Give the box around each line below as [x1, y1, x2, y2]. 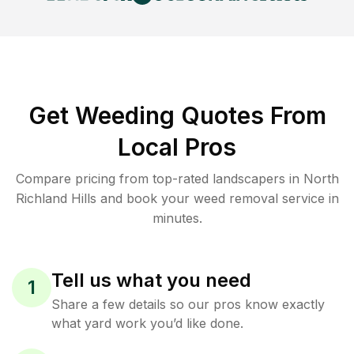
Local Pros [118, 133, 236, 161]
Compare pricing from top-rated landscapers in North [15, 171, 339, 186]
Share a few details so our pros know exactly [51, 296, 325, 312]
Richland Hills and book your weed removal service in [15, 190, 339, 206]
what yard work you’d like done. [51, 315, 243, 331]
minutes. [152, 210, 202, 226]
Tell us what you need [51, 269, 251, 292]
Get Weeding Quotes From [28, 101, 326, 130]
